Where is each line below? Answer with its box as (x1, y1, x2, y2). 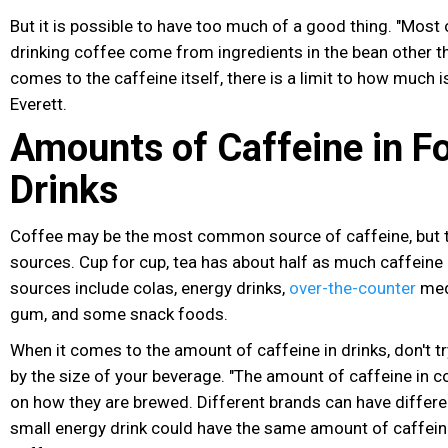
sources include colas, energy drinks (10, 277, 282, 298)
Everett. (10, 93, 67, 114)
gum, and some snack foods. (10, 303, 228, 324)
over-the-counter (289, 277, 416, 298)
